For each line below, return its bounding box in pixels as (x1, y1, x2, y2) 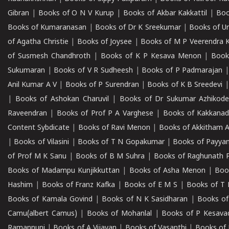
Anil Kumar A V (8, 81, 57, 89)
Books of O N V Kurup (38, 9, 114, 18)
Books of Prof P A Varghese (56, 109, 153, 118)
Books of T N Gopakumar (77, 138, 165, 147)
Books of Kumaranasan (8, 24, 87, 32)
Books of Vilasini (14, 138, 70, 147)
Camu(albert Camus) (8, 210, 77, 218)
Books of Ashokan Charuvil (15, 95, 109, 104)
